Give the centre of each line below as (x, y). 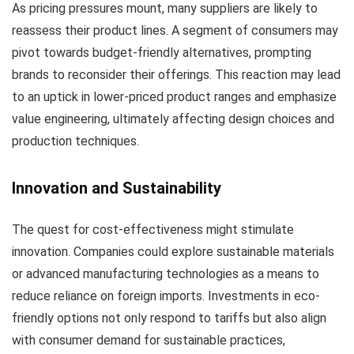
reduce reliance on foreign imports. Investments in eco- (166, 296)
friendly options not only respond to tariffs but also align (169, 318)
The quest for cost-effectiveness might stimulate (153, 230)
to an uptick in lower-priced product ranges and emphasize (174, 97)
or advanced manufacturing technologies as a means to (166, 274)
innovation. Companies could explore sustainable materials (173, 252)
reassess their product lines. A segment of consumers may (175, 31)
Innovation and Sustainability (117, 188)
